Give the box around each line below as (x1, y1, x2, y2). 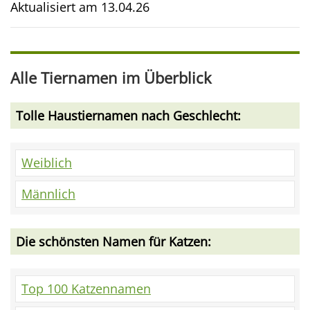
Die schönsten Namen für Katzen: (16, 233, 211, 250)
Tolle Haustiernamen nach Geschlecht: (16, 107, 241, 125)
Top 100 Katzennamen (21, 280, 151, 298)
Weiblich (21, 154, 72, 172)
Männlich (21, 185, 75, 203)
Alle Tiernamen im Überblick (10, 68, 212, 89)
